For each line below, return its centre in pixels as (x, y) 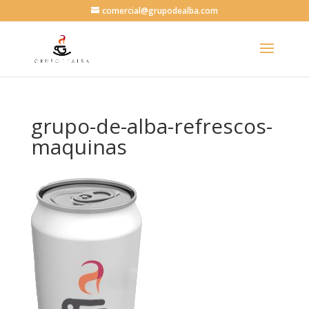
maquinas (79, 147)
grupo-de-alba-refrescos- (151, 126)
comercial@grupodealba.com (160, 11)
